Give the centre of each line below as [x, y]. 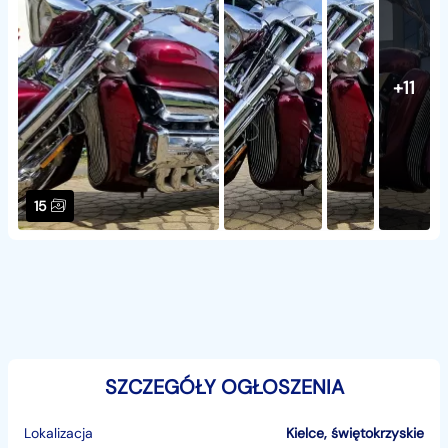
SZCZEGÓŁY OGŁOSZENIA [224, 387]
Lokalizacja [58, 432]
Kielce [305, 432]
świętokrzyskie [377, 432]
